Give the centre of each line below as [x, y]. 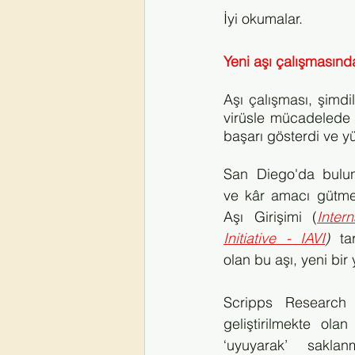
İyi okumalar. [263, 19]
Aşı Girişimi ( [270, 217]
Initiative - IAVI [274, 238]
